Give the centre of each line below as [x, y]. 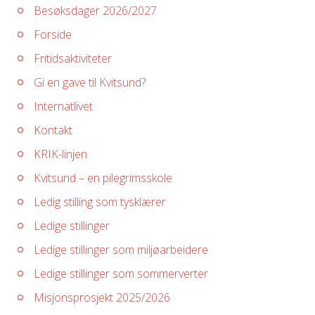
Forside [53, 34]
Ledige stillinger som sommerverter [121, 274]
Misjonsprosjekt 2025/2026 [102, 297]
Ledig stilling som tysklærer [100, 202]
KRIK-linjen [60, 154]
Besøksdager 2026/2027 [95, 11]
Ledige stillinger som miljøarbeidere [121, 250]
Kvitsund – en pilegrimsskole [103, 178]
